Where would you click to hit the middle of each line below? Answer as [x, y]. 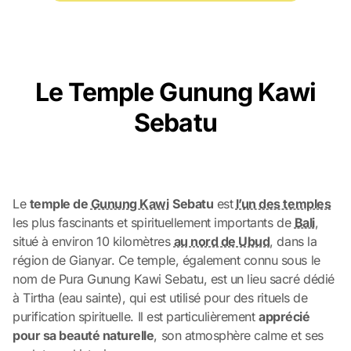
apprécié [284, 316]
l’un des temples [283, 203]
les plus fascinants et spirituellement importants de [154, 222]
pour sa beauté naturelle [83, 335]
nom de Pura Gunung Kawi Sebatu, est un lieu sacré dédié [174, 279]
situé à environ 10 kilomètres [93, 241]
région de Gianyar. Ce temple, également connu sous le [166, 260]
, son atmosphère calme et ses [239, 335]
